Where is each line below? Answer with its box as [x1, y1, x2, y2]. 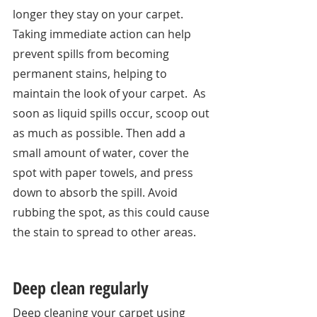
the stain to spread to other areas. [13, 224, 199, 240]
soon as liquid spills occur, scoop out [13, 105, 212, 121]
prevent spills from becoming [13, 45, 172, 62]
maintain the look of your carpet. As [13, 85, 209, 101]
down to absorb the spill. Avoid [13, 184, 180, 200]
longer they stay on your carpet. [13, 6, 186, 22]
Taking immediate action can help [13, 25, 194, 42]
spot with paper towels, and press [13, 164, 196, 180]
